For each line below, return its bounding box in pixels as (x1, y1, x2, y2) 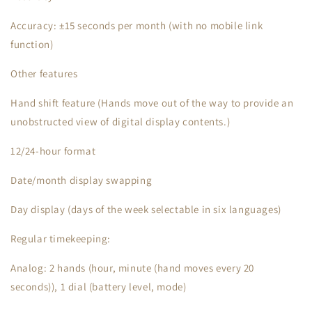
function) (10, 38, 54, 51)
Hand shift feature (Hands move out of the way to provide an (10, 96, 294, 109)
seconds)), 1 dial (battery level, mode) (10, 280, 187, 293)
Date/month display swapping (10, 173, 153, 187)
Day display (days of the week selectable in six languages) (10, 203, 281, 216)
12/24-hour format (10, 144, 96, 157)
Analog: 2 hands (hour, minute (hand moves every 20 (10, 261, 255, 274)
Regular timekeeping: (10, 232, 111, 245)
